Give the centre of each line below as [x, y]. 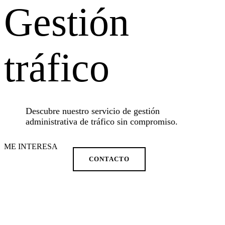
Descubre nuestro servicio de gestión [93, 111]
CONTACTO [109, 159]
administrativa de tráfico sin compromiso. [102, 121]
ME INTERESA [31, 146]
